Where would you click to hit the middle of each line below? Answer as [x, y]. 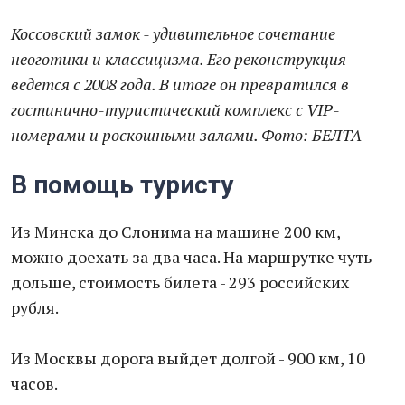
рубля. [35, 307]
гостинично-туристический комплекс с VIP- [175, 109]
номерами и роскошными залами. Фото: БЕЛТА [186, 135]
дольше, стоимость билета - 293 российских [180, 282]
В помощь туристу [122, 185]
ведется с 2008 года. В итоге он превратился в [180, 84]
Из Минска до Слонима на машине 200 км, [175, 231]
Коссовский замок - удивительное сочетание [173, 33]
